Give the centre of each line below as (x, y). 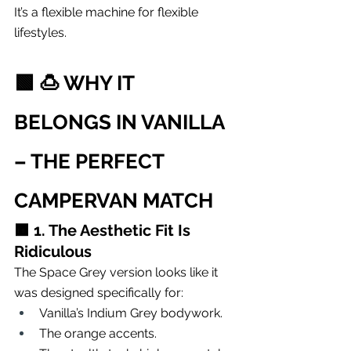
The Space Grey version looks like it (118, 272)
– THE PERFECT (91, 161)
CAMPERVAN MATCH (114, 200)
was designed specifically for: (99, 292)
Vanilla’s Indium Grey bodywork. (131, 313)
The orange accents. (98, 333)
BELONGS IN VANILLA (121, 122)
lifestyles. (40, 32)
